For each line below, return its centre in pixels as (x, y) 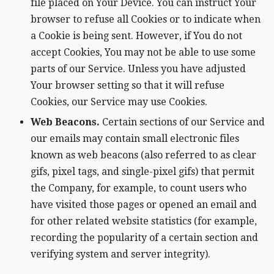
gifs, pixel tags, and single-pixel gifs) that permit (143, 172)
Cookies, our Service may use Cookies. (119, 102)
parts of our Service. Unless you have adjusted (138, 69)
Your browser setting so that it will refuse (128, 85)
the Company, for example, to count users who (139, 188)
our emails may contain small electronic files (135, 139)
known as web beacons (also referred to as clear (143, 155)
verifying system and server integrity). (120, 254)
